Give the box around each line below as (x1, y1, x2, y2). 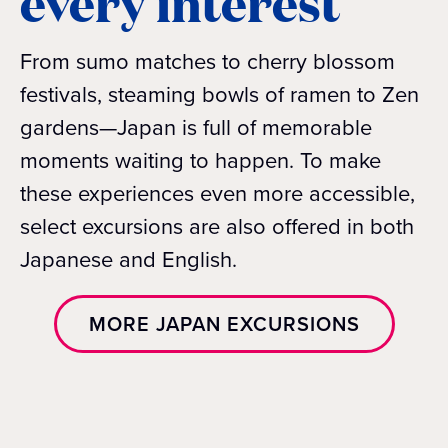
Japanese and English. (20, 243, 237, 275)
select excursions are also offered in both (20, 210, 414, 242)
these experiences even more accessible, (20, 177, 415, 209)
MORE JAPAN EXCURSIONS (88, 309, 360, 339)
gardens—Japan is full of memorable (20, 111, 372, 143)
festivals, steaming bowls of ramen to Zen (20, 78, 419, 110)
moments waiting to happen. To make (20, 144, 381, 176)
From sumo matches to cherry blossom (20, 45, 395, 77)
